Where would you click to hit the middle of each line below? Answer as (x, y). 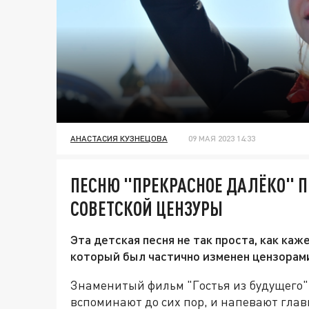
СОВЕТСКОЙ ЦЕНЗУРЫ (147, 209)
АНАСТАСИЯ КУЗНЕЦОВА (119, 139)
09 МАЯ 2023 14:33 (222, 139)
